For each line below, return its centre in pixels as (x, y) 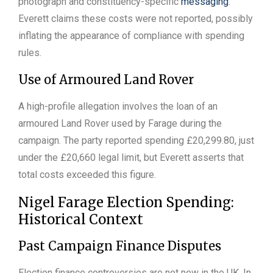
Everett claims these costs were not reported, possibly (136, 18)
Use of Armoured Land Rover (106, 79)
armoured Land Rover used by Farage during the (120, 123)
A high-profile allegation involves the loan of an (118, 106)
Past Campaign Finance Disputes (120, 246)
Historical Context (81, 219)
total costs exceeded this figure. (87, 174)
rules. (30, 52)
